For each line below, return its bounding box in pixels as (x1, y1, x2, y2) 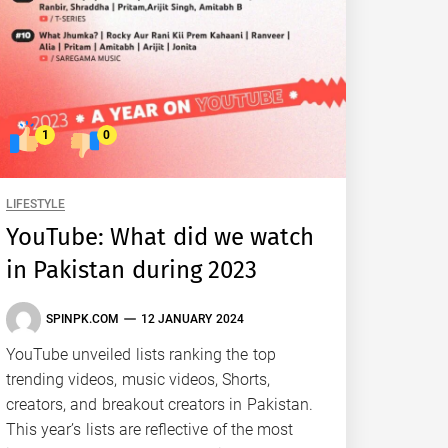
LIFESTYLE (6, 196, 65, 211)
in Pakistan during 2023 (6, 255, 257, 284)
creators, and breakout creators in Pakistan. (6, 394, 313, 414)
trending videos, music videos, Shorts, (6, 369, 271, 389)
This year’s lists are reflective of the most (6, 419, 294, 439)
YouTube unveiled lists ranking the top (6, 344, 276, 364)
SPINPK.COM (46, 312, 119, 327)
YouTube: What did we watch (6, 222, 315, 251)
